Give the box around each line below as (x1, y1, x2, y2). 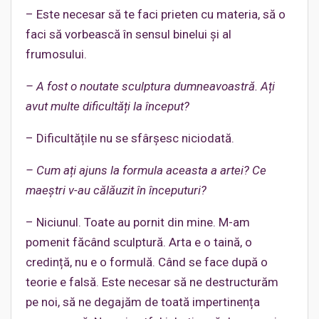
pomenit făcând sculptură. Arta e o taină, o (26, 234, 252, 249)
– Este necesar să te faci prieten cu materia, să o (26, 6, 286, 21)
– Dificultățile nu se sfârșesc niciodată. (26, 130, 234, 145)
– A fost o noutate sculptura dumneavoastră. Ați (26, 78, 275, 93)
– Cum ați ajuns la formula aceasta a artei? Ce (26, 162, 266, 177)
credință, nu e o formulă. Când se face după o (26, 254, 268, 269)
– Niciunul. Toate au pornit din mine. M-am (26, 214, 250, 229)
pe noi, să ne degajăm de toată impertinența (26, 294, 260, 309)
